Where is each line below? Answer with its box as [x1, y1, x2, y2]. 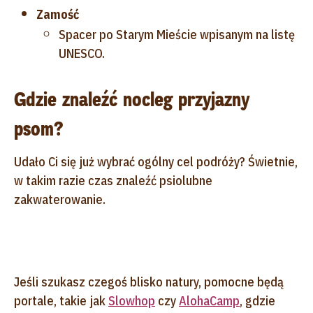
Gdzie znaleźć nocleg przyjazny [14, 86, 249, 112]
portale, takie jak [14, 292, 108, 309]
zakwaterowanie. [14, 191, 105, 208]
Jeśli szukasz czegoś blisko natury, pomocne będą [14, 273, 284, 290]
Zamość [36, 6, 79, 22]
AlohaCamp [179, 292, 240, 309]
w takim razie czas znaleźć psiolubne [14, 172, 212, 189]
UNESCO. [59, 45, 105, 61]
